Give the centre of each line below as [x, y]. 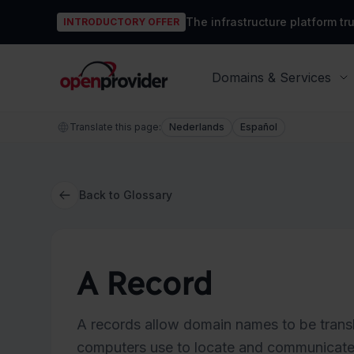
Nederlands [197, 126]
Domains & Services [271, 78]
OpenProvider [98, 59]
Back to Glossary [126, 194]
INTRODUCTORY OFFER [121, 22]
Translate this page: [115, 126]
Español [259, 126]
